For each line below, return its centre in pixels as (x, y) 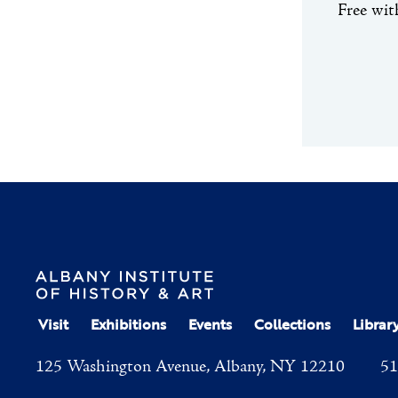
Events (210, 325)
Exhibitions (128, 325)
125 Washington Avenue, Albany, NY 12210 (190, 367)
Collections (292, 325)
